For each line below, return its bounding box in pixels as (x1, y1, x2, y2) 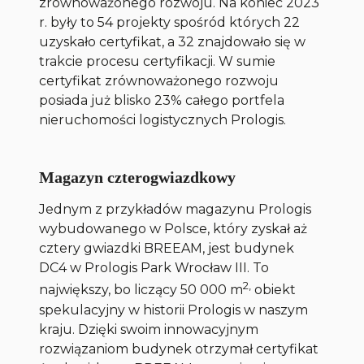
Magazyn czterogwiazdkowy (39, 168, 236, 187)
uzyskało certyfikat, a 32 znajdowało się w (39, 34, 306, 50)
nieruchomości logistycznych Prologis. (39, 112, 287, 128)
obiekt (251, 282, 297, 298)
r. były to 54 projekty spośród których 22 (39, 15, 301, 31)
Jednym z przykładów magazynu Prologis (39, 201, 312, 218)
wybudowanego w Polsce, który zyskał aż (39, 221, 308, 237)
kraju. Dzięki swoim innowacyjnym (39, 321, 259, 337)
